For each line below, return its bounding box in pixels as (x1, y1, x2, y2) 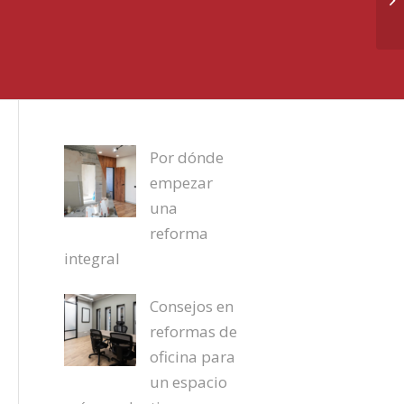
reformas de (149, 321, 237, 342)
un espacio (149, 372, 227, 392)
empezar (149, 172, 213, 193)
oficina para (149, 346, 235, 367)
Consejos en (149, 296, 234, 317)
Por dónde (149, 147, 224, 168)
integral (63, 248, 120, 269)
